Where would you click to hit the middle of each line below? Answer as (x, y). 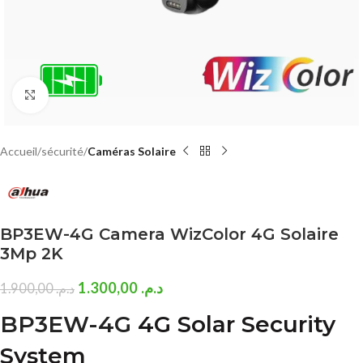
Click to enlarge (87, 95)
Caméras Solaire (132, 151)
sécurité (62, 151)
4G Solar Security (237, 325)
